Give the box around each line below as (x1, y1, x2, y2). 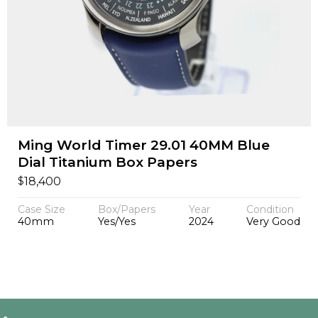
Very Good (246, 215, 301, 229)
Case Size (17, 203, 65, 216)
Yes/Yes (98, 215, 136, 229)
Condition (246, 203, 295, 216)
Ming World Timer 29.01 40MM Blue (17, 137, 270, 154)
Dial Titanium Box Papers (17, 154, 197, 171)
